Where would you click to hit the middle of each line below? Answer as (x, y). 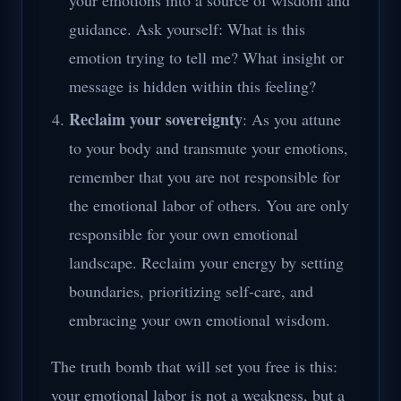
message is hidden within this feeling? (192, 86)
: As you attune (292, 119)
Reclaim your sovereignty (156, 119)
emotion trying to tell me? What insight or (206, 57)
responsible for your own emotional (183, 234)
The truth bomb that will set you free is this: (194, 366)
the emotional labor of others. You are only (209, 205)
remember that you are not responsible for (205, 176)
